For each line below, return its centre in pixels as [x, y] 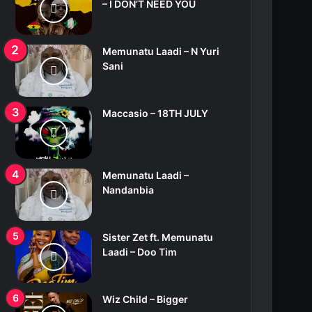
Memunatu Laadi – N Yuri [161, 52]
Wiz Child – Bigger [146, 299]
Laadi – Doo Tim [140, 252]
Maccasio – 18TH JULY [156, 114]
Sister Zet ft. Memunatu [158, 237]
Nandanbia [128, 190]
